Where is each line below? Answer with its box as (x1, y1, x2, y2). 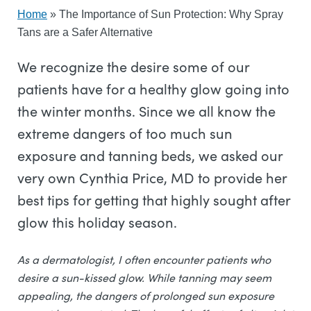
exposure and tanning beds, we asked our (17, 146, 283, 165)
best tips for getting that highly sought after (17, 190, 290, 209)
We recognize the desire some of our (17, 57, 249, 76)
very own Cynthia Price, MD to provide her (17, 168, 287, 187)
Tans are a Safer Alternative (17, 26, 155, 38)
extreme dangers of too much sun (17, 124, 233, 142)
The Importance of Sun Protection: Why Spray (59, 8, 283, 20)
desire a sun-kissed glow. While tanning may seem (17, 270, 271, 285)
